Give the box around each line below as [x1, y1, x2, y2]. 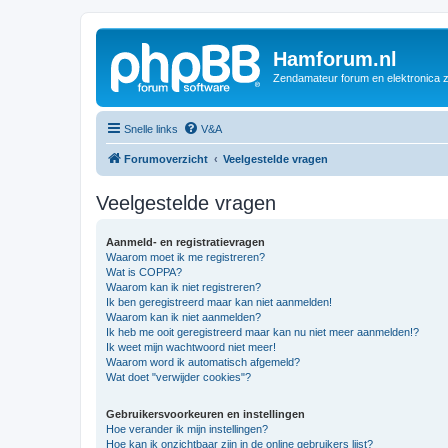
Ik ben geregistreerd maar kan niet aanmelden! [106, 295, 332, 308]
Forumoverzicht [124, 152, 208, 165]
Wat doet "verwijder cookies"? [106, 370, 251, 383]
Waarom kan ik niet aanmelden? [106, 310, 261, 323]
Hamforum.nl [273, 48, 397, 70]
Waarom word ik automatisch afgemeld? [106, 355, 300, 368]
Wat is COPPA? [106, 265, 182, 278]
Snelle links [124, 122, 178, 135]
